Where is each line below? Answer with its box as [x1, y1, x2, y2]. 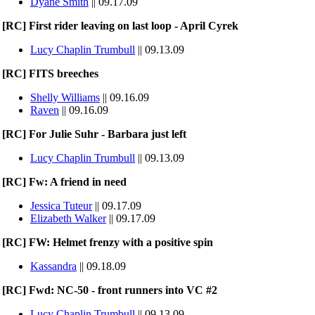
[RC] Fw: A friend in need [2, 176, 127, 188]
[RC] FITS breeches [2, 67, 98, 79]
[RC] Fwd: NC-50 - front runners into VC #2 [2, 284, 217, 296]
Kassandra [30, 260, 77, 272]
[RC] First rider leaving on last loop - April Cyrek [2, 20, 238, 32]
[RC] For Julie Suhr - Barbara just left [2, 128, 186, 140]
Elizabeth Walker [30, 212, 106, 224]
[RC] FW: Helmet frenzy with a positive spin [2, 236, 213, 248]
